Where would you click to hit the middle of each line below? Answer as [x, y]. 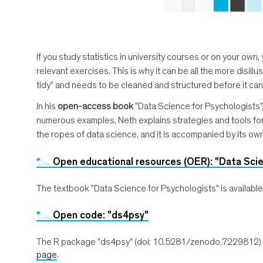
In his [47, 106]
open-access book [95, 106]
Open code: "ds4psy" [101, 215]
